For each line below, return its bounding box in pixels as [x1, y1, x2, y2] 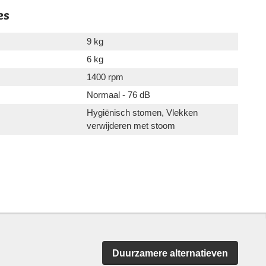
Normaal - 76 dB [87, 89, 150, 100]
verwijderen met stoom [87, 120, 175, 131]
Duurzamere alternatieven [112, 248, 228, 258]
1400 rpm [87, 71, 123, 82]
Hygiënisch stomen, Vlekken [87, 107, 198, 118]
